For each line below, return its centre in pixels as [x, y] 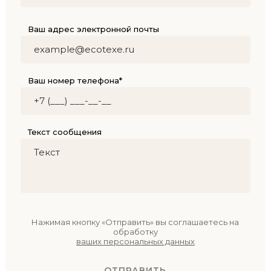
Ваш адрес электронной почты [93, 29]
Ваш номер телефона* [75, 80]
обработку [135, 231]
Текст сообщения [64, 132]
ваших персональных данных [135, 241]
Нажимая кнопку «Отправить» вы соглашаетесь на [135, 222]
